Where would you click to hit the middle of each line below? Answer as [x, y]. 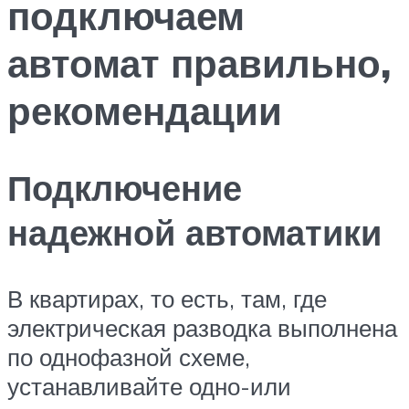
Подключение [125, 188]
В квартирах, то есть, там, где [167, 299]
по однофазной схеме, [129, 357]
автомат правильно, [199, 63]
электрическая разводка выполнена [202, 328]
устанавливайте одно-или [149, 387]
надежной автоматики [194, 233]
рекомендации [145, 110]
